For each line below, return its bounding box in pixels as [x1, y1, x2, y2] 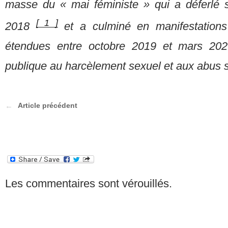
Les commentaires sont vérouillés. [5, 177, 172, 190]
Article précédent [18, 101, 77, 110]
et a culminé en [58, 20, 156, 33]
